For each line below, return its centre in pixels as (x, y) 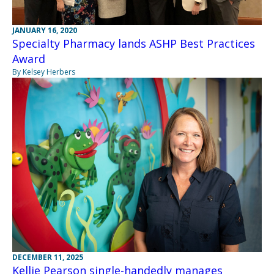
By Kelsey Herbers (44, 72)
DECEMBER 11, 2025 (48, 257)
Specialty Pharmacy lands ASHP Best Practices (134, 43)
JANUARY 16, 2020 (45, 30)
